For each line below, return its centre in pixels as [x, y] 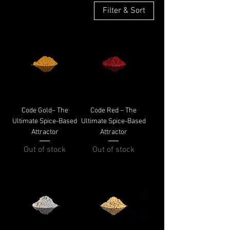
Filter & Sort [124, 11]
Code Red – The [113, 111]
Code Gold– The [45, 111]
